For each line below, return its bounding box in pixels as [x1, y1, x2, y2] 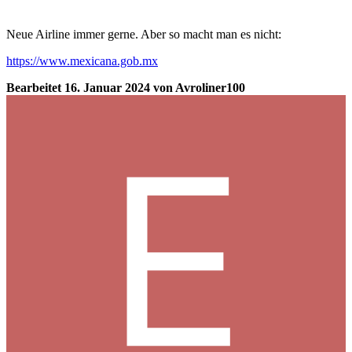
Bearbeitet [6, 80, 64, 94]
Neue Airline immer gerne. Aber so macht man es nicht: [6, 27, 281, 41]
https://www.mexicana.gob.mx [6, 53, 158, 68]
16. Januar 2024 [64, 80, 150, 94]
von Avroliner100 [150, 80, 245, 94]
